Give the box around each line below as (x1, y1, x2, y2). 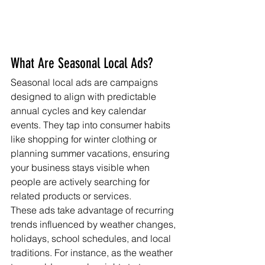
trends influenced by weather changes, (11, 218, 178, 230)
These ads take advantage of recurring (11, 204, 176, 216)
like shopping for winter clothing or (11, 133, 159, 145)
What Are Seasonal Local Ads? (11, 55, 153, 72)
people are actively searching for (11, 176, 152, 188)
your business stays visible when (11, 161, 152, 173)
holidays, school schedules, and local (11, 232, 173, 244)
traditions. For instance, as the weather (11, 247, 175, 258)
